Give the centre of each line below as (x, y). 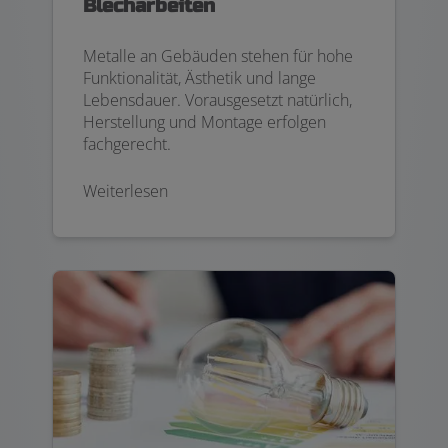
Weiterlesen (125, 191)
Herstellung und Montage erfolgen (204, 122)
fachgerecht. (127, 144)
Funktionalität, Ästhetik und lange (199, 78)
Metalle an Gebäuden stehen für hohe (218, 56)
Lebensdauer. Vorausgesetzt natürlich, (217, 100)
